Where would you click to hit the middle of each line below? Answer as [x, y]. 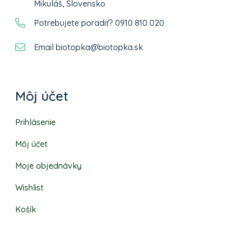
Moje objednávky [48, 165]
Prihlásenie [35, 122]
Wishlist [29, 187]
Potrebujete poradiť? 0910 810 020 [99, 23]
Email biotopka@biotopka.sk [88, 47]
